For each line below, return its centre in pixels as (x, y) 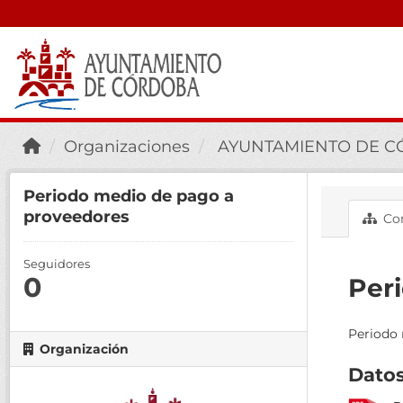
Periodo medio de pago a (129, 196)
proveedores (76, 217)
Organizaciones (127, 147)
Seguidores (57, 264)
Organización (82, 349)
